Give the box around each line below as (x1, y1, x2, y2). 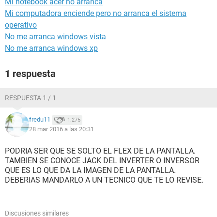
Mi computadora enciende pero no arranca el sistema (5, 9, 186, 18)
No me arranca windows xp (5, 44, 98, 53)
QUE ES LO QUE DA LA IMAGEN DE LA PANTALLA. (5, 166, 176, 175)
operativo (5, 20, 37, 30)
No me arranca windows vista (5, 32, 106, 41)
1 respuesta (5, 68, 56, 79)
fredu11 (29, 116, 50, 124)
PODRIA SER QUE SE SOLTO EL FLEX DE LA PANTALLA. (5, 146, 196, 155)
